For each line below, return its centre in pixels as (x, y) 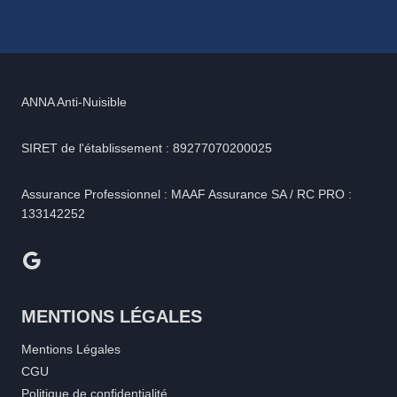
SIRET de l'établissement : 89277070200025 (147, 148)
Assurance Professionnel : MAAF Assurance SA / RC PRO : (187, 195)
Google (54, 259)
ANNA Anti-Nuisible (74, 102)
